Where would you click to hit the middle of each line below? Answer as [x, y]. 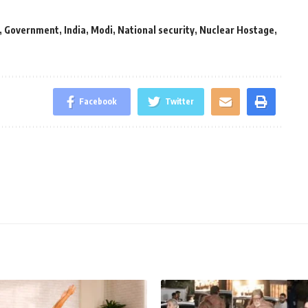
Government [32, 30]
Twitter [179, 102]
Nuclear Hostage [237, 30]
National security [156, 30]
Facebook [98, 102]
